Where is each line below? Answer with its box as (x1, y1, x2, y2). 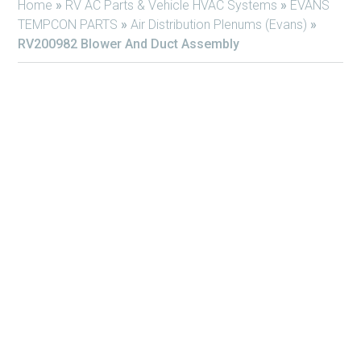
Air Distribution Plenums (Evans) (131, 17, 307, 32)
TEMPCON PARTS (18, 17, 118, 32)
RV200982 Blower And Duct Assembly (18, 36, 239, 52)
